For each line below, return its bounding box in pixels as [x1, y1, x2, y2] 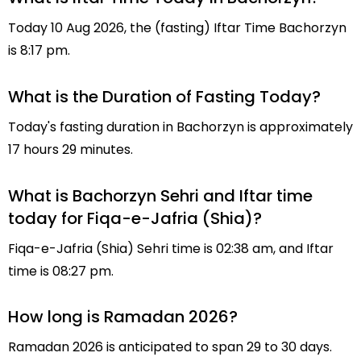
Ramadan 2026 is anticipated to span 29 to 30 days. [8, 338, 332, 357]
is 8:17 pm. [8, 40, 70, 60]
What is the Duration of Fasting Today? [8, 85, 321, 108]
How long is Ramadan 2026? [8, 305, 238, 329]
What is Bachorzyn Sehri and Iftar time [8, 184, 313, 207]
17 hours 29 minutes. [8, 139, 133, 159]
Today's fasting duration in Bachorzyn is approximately [8, 117, 353, 136]
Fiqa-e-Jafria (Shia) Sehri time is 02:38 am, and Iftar [8, 239, 334, 258]
